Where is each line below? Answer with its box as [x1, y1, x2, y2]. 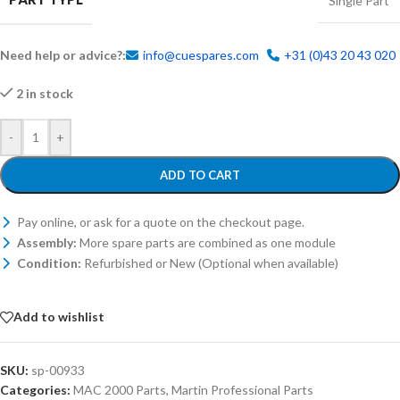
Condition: [17, 254, 81, 271]
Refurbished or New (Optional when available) [81, 254, 338, 271]
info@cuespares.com [143, 46, 259, 62]
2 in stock [16, 85, 74, 101]
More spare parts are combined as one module [77, 234, 336, 250]
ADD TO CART [160, 167, 240, 182]
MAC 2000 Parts [73, 381, 166, 397]
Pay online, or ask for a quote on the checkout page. [14, 213, 304, 229]
